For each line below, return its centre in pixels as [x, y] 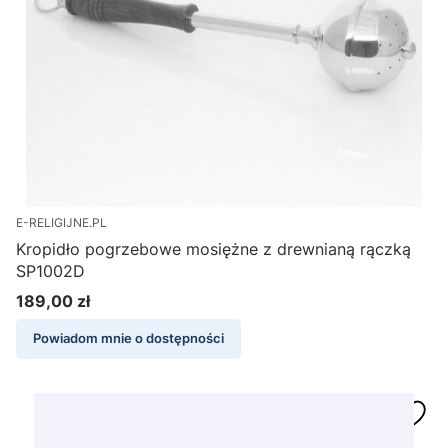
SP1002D [50, 271]
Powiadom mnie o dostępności [128, 339]
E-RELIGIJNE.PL [61, 223]
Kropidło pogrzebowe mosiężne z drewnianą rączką [213, 249]
